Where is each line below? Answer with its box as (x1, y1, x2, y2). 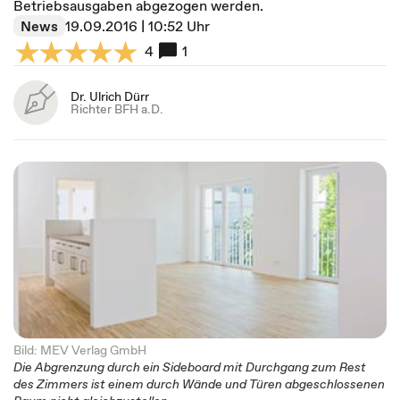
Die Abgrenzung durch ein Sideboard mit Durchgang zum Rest (13, 358, 366, 376)
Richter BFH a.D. (71, 100, 163, 118)
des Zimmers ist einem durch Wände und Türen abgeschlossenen (13, 375, 385, 393)
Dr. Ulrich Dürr (71, 87, 149, 105)
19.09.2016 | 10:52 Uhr (65, 16, 210, 36)
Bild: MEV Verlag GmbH (13, 341, 146, 359)
